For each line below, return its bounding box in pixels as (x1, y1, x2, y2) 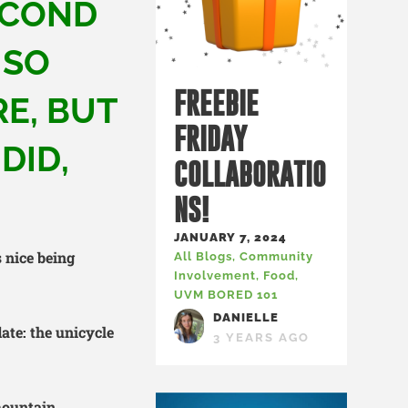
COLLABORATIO (174, 157, 326, 191)
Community (240, 250, 313, 263)
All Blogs (174, 250, 232, 263)
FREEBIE (174, 86, 259, 120)
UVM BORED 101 (174, 288, 278, 301)
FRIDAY (174, 121, 246, 156)
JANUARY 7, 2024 (174, 230, 287, 244)
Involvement (174, 269, 256, 282)
